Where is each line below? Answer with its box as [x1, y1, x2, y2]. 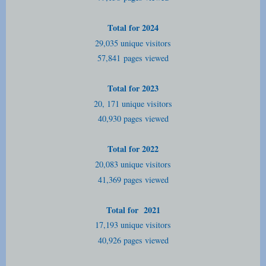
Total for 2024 [107, 21, 159, 34]
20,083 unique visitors [95, 159, 171, 170]
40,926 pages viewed [97, 234, 169, 246]
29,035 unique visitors [95, 37, 171, 49]
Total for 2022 [107, 142, 159, 156]
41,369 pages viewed [97, 173, 169, 185]
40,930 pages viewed [97, 113, 169, 125]
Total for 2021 [106, 203, 160, 216]
